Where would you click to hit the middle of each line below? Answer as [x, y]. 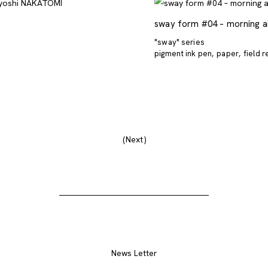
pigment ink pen [183, 53]
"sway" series [179, 42]
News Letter [134, 253]
